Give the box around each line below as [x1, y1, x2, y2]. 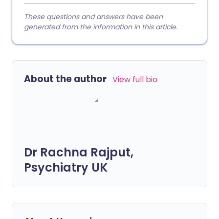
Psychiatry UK [24, 159, 108, 175]
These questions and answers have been [24, 12, 163, 22]
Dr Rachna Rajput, [24, 144, 133, 160]
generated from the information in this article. [24, 22, 177, 32]
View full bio [112, 74, 157, 85]
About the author [24, 72, 107, 86]
